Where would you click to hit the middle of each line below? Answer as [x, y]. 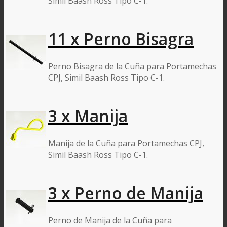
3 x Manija [88, 116]
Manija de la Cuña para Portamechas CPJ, [126, 143]
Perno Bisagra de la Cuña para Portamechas [132, 66]
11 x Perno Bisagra [121, 39]
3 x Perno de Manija [126, 193]
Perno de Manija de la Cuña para [110, 220]
